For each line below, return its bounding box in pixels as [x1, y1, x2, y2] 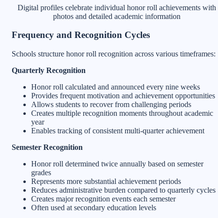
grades [31, 168, 51, 177]
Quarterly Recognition [12, 66, 86, 74]
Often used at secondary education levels [31, 203, 156, 212]
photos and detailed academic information [53, 12, 181, 20]
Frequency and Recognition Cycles [12, 30, 150, 40]
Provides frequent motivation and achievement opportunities [31, 91, 215, 100]
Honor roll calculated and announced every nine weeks [31, 83, 200, 91]
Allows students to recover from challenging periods [31, 100, 191, 109]
